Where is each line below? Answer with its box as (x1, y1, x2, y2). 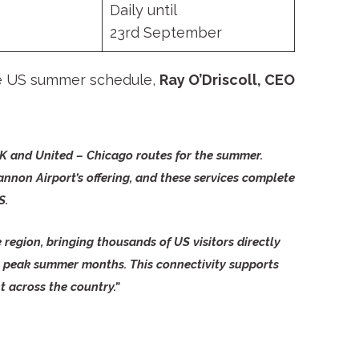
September (139, 24, 222, 42)
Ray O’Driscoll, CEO (159, 71, 295, 89)
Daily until (110, 2, 177, 19)
